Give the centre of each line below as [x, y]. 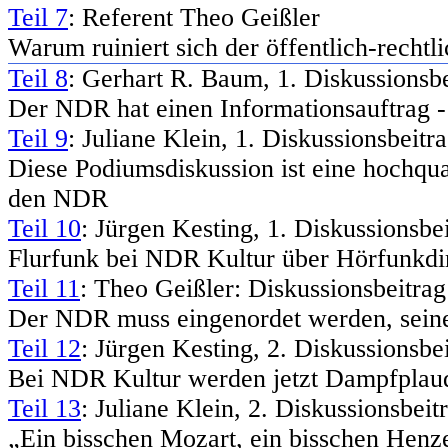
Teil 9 [38, 138]
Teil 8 [38, 78]
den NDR [58, 198]
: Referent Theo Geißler [194, 17]
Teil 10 [44, 228]
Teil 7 [38, 17]
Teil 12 [44, 348]
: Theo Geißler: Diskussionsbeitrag [263, 288]
